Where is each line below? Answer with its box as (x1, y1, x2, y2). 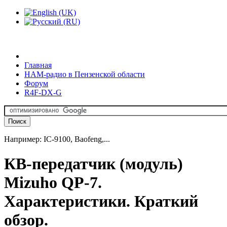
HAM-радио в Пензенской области (24, 70, 145, 79)
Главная (24, 61, 52, 69)
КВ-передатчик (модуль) (4, 155, 183, 173)
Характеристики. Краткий (4, 192, 198, 211)
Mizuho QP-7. (4, 173, 102, 192)
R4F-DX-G (24, 88, 62, 97)
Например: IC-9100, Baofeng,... (4, 135, 110, 143)
